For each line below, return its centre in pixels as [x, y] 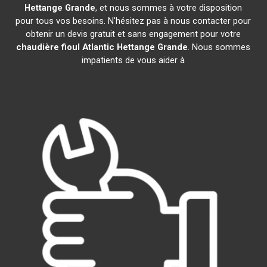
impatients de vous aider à [133, 60]
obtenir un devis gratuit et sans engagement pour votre [133, 34]
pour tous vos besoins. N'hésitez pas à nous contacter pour [133, 21]
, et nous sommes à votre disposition [169, 8]
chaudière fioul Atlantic [66, 47]
